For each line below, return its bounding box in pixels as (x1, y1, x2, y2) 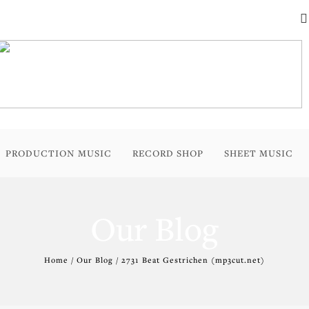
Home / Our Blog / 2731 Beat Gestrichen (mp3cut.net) (44, 255, 265, 265)
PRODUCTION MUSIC (6, 147, 112, 159)
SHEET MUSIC (224, 147, 293, 159)
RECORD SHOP (132, 147, 203, 159)
